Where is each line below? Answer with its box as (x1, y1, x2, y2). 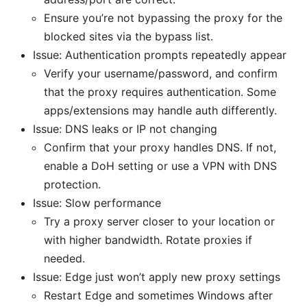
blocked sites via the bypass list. (44, 29, 213, 43)
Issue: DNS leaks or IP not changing (33, 121, 217, 136)
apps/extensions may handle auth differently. (44, 103, 277, 117)
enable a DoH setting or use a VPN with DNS (44, 158, 277, 173)
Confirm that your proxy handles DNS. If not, (44, 140, 276, 154)
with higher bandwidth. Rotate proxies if (44, 232, 252, 247)
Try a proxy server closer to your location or (44, 214, 275, 228)
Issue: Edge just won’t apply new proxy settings (33, 269, 280, 284)
